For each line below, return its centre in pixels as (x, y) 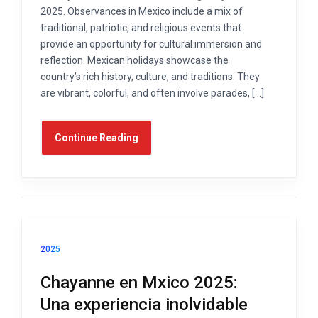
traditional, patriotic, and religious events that (141, 27)
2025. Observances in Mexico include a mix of (142, 11)
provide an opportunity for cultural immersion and (151, 44)
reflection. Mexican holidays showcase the (135, 60)
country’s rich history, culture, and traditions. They (150, 76)
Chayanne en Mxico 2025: (139, 283)
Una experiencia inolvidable (144, 305)
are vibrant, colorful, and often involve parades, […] (152, 93)
